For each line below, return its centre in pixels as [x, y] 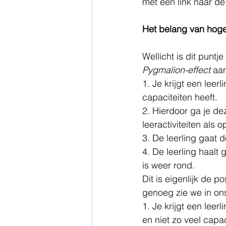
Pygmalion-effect [178, 70]
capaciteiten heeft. [181, 97]
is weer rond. [171, 165]
